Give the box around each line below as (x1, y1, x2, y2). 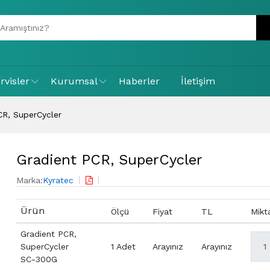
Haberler (119, 75, 160, 87)
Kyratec (42, 175, 74, 185)
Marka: (16, 175, 43, 185)
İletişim (181, 75, 215, 87)
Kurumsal (51, 75, 98, 87)
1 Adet (111, 241, 136, 251)
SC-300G (20, 254, 58, 264)
